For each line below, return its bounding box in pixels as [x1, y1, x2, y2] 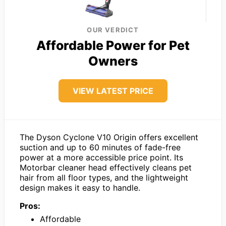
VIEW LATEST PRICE [73, 85, 153, 96]
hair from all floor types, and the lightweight [20, 172, 188, 183]
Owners [88, 53, 138, 69]
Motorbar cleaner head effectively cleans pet [20, 162, 192, 173]
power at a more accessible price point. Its [20, 152, 183, 162]
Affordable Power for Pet [36, 37, 190, 53]
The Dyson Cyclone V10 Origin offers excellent [20, 132, 198, 142]
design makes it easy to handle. [20, 182, 140, 193]
